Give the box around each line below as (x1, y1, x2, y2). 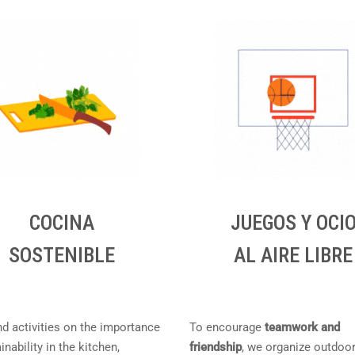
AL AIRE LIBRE (234, 243, 353, 267)
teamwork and (261, 320, 340, 334)
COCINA (29, 211, 94, 235)
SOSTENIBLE (8, 243, 115, 267)
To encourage (189, 320, 261, 334)
